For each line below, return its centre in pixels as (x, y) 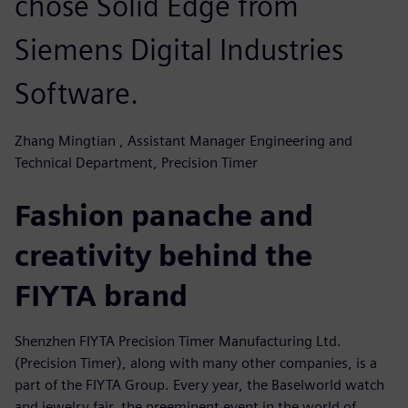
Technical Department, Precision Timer (136, 162)
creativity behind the (163, 255)
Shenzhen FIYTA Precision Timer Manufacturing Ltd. (178, 341)
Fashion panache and (164, 215)
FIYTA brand (101, 295)
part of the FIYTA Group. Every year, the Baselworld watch (199, 384)
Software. (76, 93)
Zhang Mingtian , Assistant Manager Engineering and (184, 140)
